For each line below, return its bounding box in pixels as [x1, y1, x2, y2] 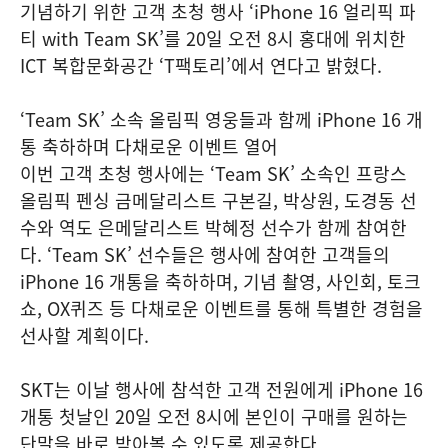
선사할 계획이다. [20, 321, 149, 349]
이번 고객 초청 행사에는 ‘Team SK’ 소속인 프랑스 [20, 159, 407, 187]
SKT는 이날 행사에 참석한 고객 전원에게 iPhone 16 [20, 375, 423, 403]
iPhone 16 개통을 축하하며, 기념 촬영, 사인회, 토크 [20, 267, 421, 295]
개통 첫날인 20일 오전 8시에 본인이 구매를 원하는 [20, 402, 408, 430]
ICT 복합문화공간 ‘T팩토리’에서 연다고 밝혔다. [20, 51, 382, 79]
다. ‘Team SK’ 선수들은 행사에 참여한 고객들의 [20, 240, 390, 268]
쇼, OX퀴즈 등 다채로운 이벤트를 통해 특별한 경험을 [20, 294, 423, 322]
